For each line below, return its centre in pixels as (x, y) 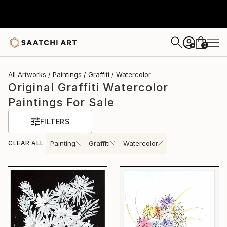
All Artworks (27, 74)
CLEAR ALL (26, 143)
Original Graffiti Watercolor (88, 87)
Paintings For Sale (61, 102)
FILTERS (55, 121)
